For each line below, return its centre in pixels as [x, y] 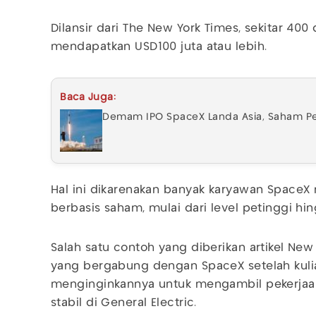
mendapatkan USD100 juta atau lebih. [159, 47]
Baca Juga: [88, 97]
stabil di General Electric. [124, 303]
